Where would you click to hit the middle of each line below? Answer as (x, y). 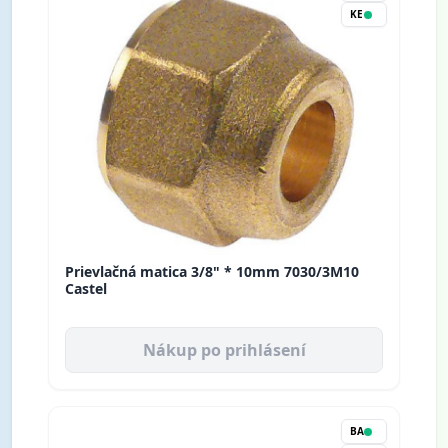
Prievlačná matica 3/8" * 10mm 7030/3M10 (212, 272)
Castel (86, 289)
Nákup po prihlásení (224, 350)
